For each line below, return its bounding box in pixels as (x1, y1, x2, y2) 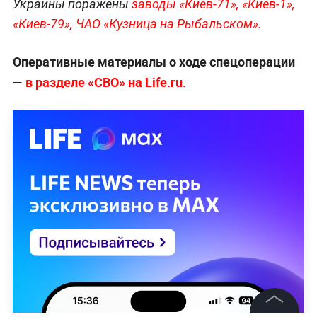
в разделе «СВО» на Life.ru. (22, 74, 186, 91)
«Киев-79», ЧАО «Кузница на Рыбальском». (12, 16, 262, 32)
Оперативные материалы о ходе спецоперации (12, 53, 295, 71)
